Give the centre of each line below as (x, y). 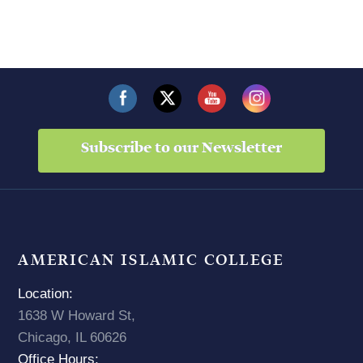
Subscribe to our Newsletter (181, 148)
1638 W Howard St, (77, 315)
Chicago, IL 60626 (73, 337)
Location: (46, 293)
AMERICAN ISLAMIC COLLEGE (151, 260)
